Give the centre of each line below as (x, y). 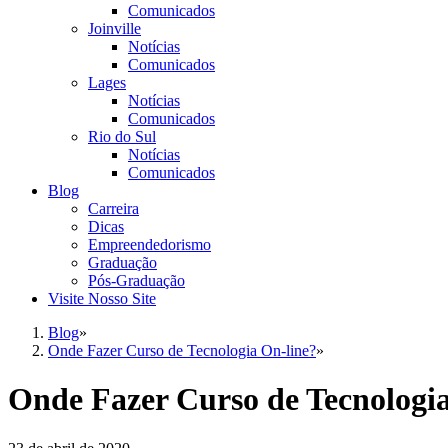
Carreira (113, 208)
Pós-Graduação (136, 280)
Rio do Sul (122, 136)
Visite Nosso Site (102, 298)
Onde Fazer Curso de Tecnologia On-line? (182, 350)
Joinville (114, 28)
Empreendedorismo (149, 244)
